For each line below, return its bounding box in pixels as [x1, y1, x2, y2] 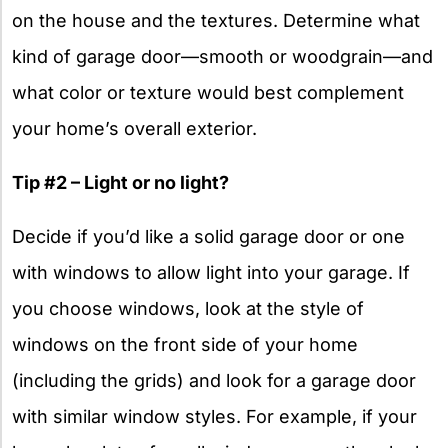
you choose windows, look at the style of [12, 298, 364, 320]
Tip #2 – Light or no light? [12, 172, 229, 194]
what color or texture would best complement [12, 82, 404, 104]
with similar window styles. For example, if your [12, 406, 417, 428]
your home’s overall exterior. [12, 118, 257, 140]
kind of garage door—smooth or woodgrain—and [12, 46, 433, 68]
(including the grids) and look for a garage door [12, 370, 416, 392]
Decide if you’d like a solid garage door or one [12, 226, 405, 248]
